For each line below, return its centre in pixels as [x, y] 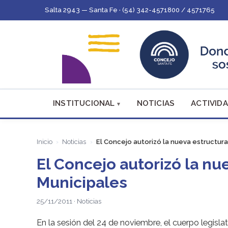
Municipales [82, 182]
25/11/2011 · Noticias [69, 201]
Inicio [45, 142]
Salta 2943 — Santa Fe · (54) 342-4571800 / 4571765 [130, 10]
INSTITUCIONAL [84, 103]
